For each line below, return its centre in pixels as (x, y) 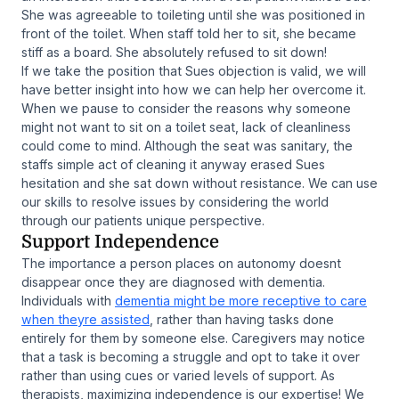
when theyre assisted (85, 319)
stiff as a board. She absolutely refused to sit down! (174, 52)
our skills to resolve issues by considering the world (175, 201)
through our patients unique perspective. (143, 220)
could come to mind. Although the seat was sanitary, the (187, 145)
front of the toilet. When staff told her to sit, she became (189, 33)
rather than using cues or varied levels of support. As (178, 375)
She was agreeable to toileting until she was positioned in (193, 14)
